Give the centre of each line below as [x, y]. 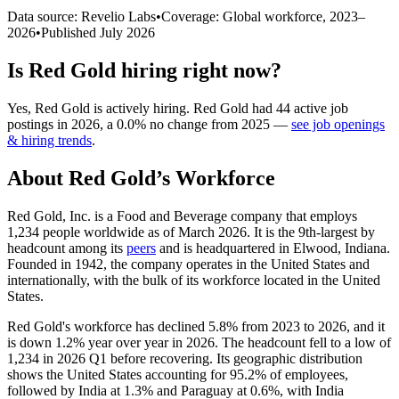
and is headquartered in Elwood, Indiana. [273, 248]
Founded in [41, 264]
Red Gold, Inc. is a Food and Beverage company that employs [182, 216]
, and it [366, 326]
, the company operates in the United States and [236, 264]
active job [319, 108]
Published [70, 32]
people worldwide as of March [129, 232]
